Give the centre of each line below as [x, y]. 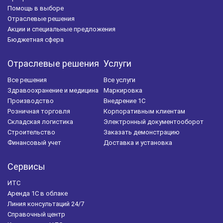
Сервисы [26, 166]
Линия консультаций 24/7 [46, 204]
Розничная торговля [39, 111]
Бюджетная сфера [36, 39]
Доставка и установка [138, 142]
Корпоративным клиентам [144, 111]
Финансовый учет [34, 142]
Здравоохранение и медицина [53, 90]
